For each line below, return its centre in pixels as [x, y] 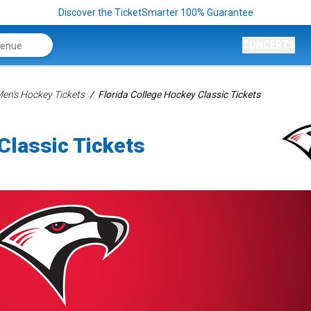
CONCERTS [269, 45]
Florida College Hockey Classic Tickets [179, 94]
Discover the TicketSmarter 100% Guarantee [155, 12]
